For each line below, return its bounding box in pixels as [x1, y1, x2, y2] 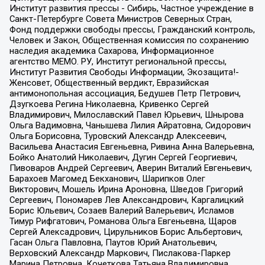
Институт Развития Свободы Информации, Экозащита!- [9, 67, 239, 78]
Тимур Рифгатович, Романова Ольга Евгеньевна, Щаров [9, 216, 237, 227]
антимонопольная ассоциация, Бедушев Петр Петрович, [9, 88, 241, 99]
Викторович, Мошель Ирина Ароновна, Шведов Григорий [9, 184, 243, 195]
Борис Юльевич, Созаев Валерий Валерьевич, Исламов [9, 205, 234, 216]
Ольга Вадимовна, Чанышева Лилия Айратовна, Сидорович [9, 120, 251, 131]
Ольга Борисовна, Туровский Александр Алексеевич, [9, 131, 227, 142]
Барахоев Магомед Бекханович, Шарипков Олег [9, 173, 205, 185]
